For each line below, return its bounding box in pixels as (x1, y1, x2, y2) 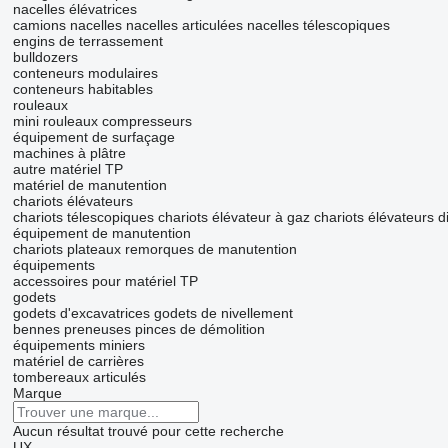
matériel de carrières (12, 353, 144, 370)
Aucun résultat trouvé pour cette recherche (12, 423, 284, 440)
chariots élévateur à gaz (157, 209, 310, 226)
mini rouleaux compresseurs (12, 113, 192, 130)
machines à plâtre (12, 145, 126, 162)
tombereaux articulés (12, 369, 146, 386)
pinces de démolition (134, 321, 265, 338)
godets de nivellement (153, 305, 293, 322)
